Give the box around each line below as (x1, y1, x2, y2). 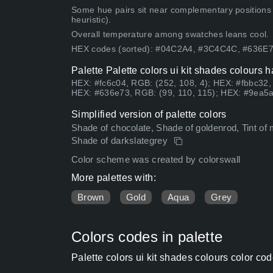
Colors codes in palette (71, 229, 223, 246)
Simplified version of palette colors (71, 109, 227, 120)
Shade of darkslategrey (71, 136, 171, 146)
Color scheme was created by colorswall (71, 155, 241, 165)
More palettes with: (71, 172, 157, 183)
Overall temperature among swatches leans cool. (71, 29, 269, 40)
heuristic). (71, 15, 112, 25)
